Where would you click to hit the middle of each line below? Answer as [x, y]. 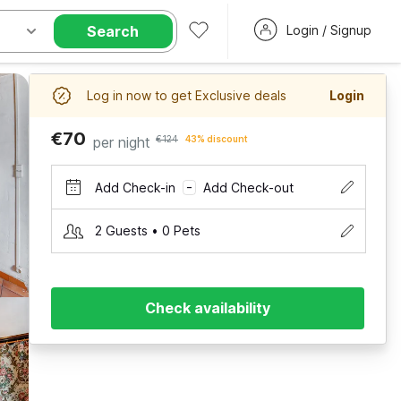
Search [113, 31]
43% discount [217, 139]
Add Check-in [135, 187]
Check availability [208, 308]
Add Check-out [248, 187]
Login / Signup [328, 30]
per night [122, 142]
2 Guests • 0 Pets [148, 230]
